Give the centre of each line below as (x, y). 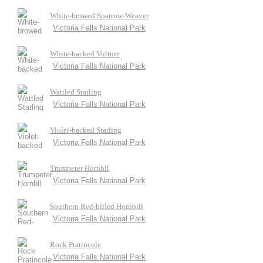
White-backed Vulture (85, 54)
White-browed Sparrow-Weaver (99, 16)
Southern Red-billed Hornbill (97, 206)
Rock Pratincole (75, 245)
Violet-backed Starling (86, 130)
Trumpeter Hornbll (80, 168)
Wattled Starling (76, 92)
